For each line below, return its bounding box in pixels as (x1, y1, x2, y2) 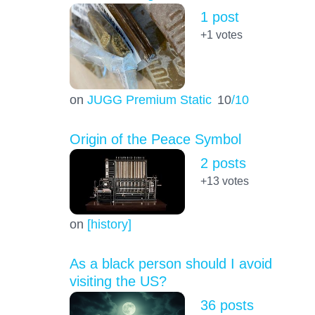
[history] (86, 217, 131, 232)
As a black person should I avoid (69, 256, 272, 272)
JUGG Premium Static (86, 91, 212, 107)
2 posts (200, 155, 246, 171)
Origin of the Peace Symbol (69, 131, 241, 147)
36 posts (200, 297, 254, 314)
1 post (200, 8, 239, 25)
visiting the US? (69, 274, 167, 290)
